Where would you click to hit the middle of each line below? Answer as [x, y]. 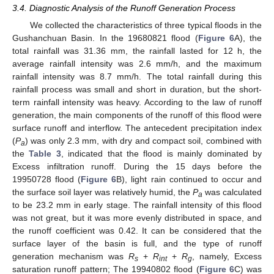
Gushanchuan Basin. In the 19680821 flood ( [105, 38]
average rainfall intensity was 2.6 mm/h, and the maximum [137, 63]
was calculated [232, 192]
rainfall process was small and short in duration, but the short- [137, 89]
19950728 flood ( [47, 179]
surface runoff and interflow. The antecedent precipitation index [137, 128]
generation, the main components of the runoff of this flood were [137, 115]
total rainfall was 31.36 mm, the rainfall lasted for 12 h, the [137, 50]
